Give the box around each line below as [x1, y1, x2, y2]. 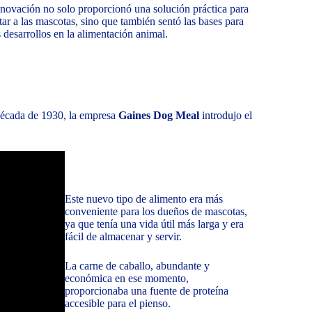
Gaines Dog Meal [118, 109, 199, 122]
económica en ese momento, [64, 272, 189, 285]
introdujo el [199, 109, 252, 122]
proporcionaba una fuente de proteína [64, 285, 228, 297]
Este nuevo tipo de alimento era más [64, 193, 223, 205]
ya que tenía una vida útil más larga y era [64, 218, 244, 231]
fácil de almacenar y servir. [64, 231, 182, 243]
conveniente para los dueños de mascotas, [64, 205, 247, 218]
